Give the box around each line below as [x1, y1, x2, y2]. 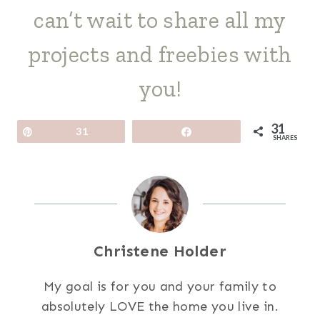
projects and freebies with [28, 40, 292, 68]
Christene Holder [94, 241, 226, 261]
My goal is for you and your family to [43, 278, 277, 294]
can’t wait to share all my [34, 6, 286, 34]
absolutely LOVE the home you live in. [41, 298, 279, 314]
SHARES [273, 133, 297, 141]
